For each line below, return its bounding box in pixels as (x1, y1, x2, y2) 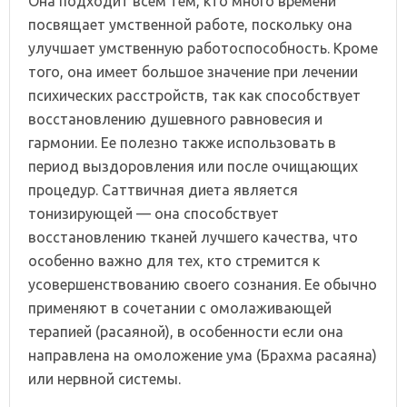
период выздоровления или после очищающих (28, 157, 358, 174)
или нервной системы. (28, 370, 181, 387)
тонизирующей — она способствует (28, 204, 279, 222)
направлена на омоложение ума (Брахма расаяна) (28, 346, 377, 363)
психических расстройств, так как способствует (28, 86, 361, 104)
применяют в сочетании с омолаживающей (28, 299, 332, 316)
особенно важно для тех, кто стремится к (28, 252, 320, 269)
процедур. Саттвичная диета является (28, 181, 298, 198)
